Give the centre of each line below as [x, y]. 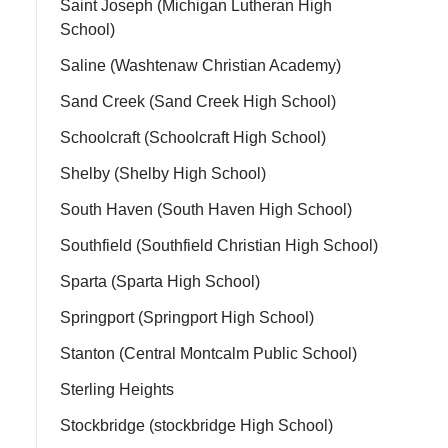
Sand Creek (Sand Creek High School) [198, 101]
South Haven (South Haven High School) [206, 209]
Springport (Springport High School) [187, 317]
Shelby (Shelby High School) [163, 173]
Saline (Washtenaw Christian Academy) [200, 65]
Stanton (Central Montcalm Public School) [208, 353]
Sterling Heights [117, 389]
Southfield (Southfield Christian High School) [219, 245]
